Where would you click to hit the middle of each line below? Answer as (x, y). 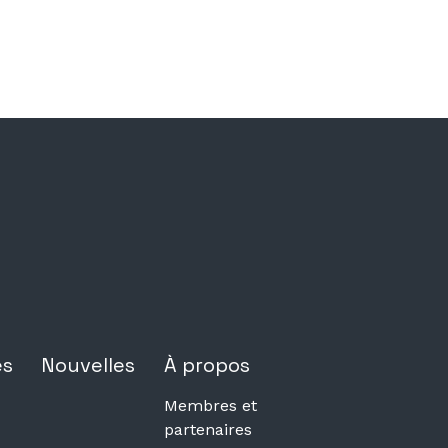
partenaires (207, 429)
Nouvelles (88, 364)
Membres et (210, 405)
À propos (206, 364)
